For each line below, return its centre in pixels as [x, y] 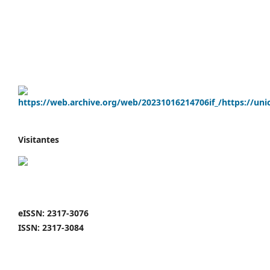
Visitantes [39, 139]
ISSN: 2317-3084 [51, 227]
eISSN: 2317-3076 [53, 213]
